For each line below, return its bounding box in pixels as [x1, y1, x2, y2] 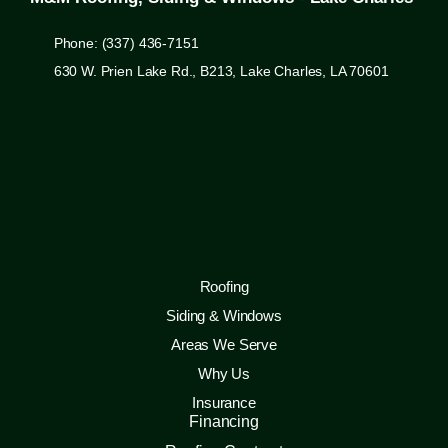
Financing [189, 413, 259, 431]
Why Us [197, 365, 251, 383]
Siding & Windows [166, 307, 282, 325]
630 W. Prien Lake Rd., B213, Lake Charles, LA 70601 [53, 63, 389, 80]
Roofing [199, 278, 249, 296]
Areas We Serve [171, 336, 277, 354]
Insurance [192, 394, 256, 412]
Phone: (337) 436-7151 [53, 35, 199, 52]
